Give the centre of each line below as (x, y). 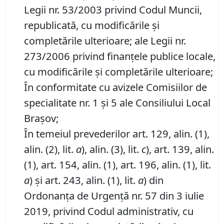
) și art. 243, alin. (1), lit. (84, 180)
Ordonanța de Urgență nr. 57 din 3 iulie (114, 196)
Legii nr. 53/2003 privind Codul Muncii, (113, 10)
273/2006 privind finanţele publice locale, (120, 56)
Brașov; (41, 118)
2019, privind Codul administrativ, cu (109, 211)
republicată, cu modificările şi (92, 25)
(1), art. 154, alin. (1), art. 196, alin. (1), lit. (117, 165)
